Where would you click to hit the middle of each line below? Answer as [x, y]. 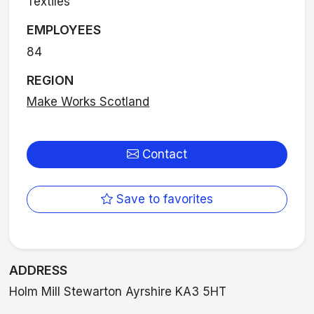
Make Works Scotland [88, 102]
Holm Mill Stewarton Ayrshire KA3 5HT [117, 292]
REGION [50, 80]
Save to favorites [163, 199]
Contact [163, 154]
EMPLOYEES [64, 30]
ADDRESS [38, 270]
